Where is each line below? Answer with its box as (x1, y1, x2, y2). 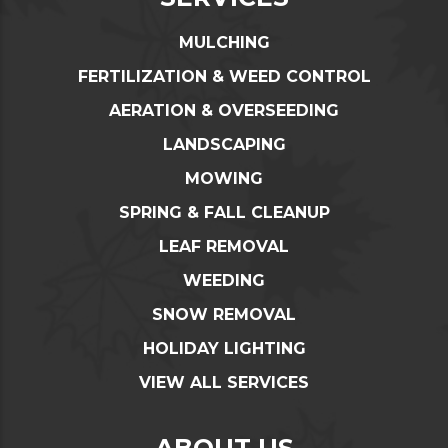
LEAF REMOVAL (159, 236, 289, 256)
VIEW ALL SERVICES (139, 372, 309, 392)
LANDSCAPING (162, 134, 286, 154)
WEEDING (183, 270, 265, 290)
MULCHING (178, 32, 270, 52)
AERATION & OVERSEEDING (109, 100, 339, 120)
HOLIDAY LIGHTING (142, 338, 306, 358)
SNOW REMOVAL (152, 304, 296, 324)
